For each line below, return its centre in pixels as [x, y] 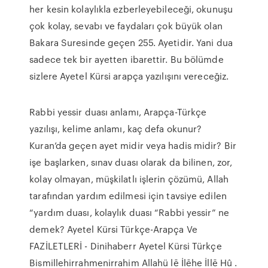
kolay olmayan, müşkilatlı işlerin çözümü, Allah [129, 179]
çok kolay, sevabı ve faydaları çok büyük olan [126, 26]
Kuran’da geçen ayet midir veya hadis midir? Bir [133, 145]
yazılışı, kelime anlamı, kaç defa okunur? [116, 129]
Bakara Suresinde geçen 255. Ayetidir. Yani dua [131, 42]
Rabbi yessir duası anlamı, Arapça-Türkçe [118, 112]
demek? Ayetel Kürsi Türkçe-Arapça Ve [113, 229]
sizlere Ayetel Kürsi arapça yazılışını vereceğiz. [129, 76]
